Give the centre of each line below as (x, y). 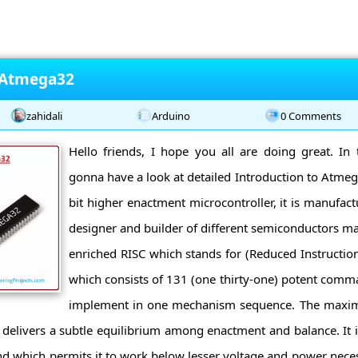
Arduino (171, 115)
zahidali (44, 115)
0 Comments (310, 115)
